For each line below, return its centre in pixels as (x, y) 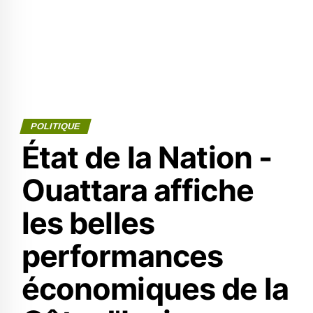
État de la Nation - (147, 157)
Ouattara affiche (137, 190)
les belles (88, 223)
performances (122, 256)
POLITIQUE (55, 126)
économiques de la (155, 289)
